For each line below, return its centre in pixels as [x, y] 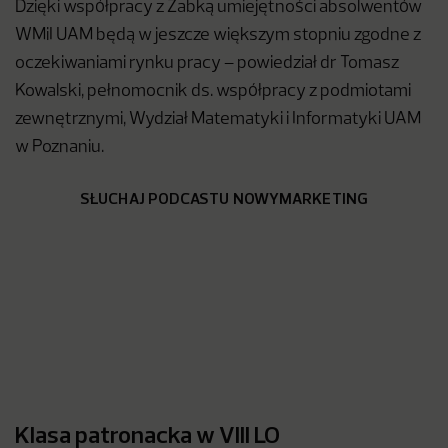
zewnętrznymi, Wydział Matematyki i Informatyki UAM [218, 119]
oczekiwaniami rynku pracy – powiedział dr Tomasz [207, 63]
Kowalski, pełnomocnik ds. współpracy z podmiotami [213, 91]
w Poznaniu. [59, 147]
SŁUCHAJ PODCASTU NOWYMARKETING [224, 198]
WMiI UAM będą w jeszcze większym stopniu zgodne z [218, 35]
